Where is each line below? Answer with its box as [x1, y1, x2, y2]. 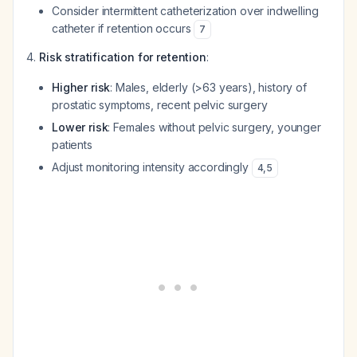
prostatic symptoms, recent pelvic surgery [52, 98, 268, 112]
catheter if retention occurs [52, 22, 194, 35]
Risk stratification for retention [39, 50, 206, 64]
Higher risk [52, 80, 111, 94]
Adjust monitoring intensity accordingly [52, 160, 252, 174]
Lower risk [52, 120, 108, 134]
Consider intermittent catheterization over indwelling [52, 4, 319, 18]
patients [52, 138, 92, 151]
